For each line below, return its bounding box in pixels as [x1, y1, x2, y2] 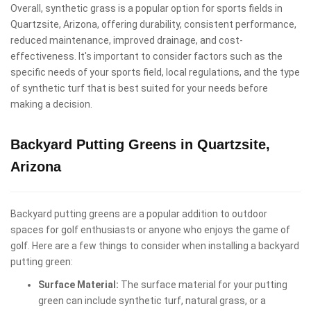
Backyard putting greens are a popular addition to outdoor [10, 208, 267, 219]
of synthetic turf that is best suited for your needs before [10, 82, 268, 94]
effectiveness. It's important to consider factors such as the [10, 50, 283, 62]
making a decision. [10, 98, 92, 110]
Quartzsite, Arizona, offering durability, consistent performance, [10, 18, 296, 30]
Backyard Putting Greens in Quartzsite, [10, 136, 270, 152]
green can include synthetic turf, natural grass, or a [38, 294, 266, 306]
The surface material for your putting [119, 278, 287, 290]
